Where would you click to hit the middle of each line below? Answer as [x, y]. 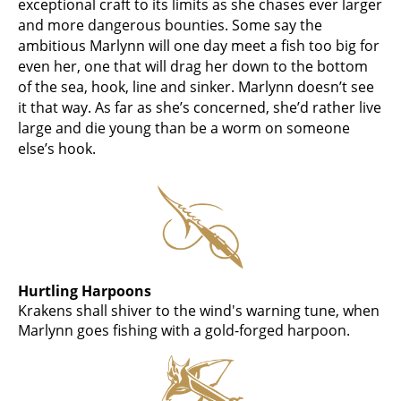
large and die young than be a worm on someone [184, 128]
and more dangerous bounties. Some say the [170, 25]
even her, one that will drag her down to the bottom [193, 66]
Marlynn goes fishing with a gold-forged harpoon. [184, 330]
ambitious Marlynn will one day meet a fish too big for [199, 45]
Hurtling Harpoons [85, 290]
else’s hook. [57, 148]
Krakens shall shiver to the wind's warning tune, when [199, 310]
